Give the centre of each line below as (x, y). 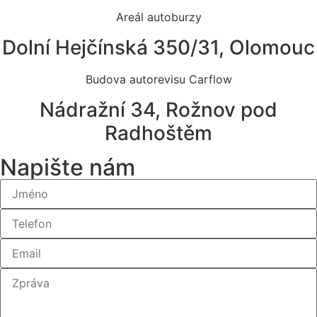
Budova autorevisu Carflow (158, 80)
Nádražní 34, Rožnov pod (158, 110)
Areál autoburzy (158, 17)
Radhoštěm (158, 133)
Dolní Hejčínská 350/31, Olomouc (158, 48)
